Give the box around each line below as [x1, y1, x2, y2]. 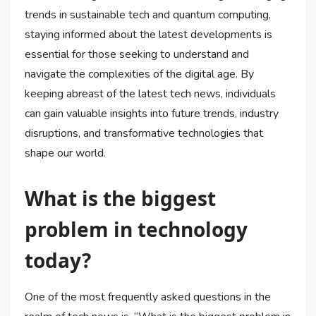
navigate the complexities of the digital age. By [24, 66, 254, 82]
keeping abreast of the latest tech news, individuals [24, 85, 276, 102]
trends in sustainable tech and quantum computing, [24, 6, 271, 23]
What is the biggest [24, 184, 216, 212]
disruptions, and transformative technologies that [24, 125, 263, 141]
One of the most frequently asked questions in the [24, 288, 271, 305]
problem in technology [24, 215, 248, 243]
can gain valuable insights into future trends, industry [24, 105, 279, 121]
